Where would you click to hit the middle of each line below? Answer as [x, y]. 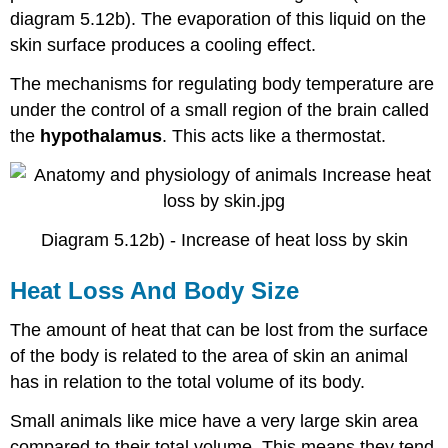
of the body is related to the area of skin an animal [209, 356]
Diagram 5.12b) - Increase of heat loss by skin [224, 239]
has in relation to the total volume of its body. [188, 382]
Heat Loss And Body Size [155, 290]
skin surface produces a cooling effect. [163, 45]
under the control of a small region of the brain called [220, 109]
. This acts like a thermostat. [274, 135]
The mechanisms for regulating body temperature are [222, 83]
